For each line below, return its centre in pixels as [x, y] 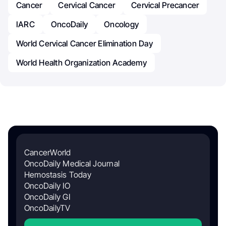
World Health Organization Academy [81, 62]
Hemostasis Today [58, 174]
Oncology [122, 24]
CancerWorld [48, 152]
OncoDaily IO [47, 185]
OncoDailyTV [47, 208]
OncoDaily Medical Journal [72, 163]
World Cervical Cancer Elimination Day [84, 43]
